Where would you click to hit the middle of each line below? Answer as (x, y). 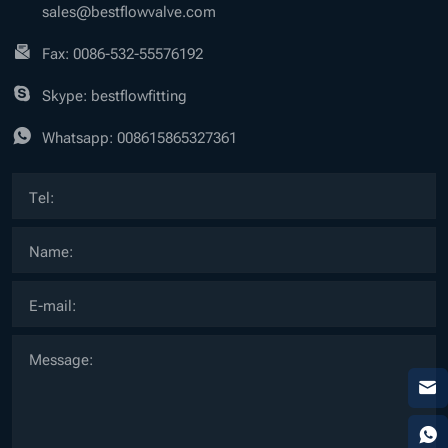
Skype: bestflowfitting (114, 93)
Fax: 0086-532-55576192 (122, 51)
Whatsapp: (79, 135)
